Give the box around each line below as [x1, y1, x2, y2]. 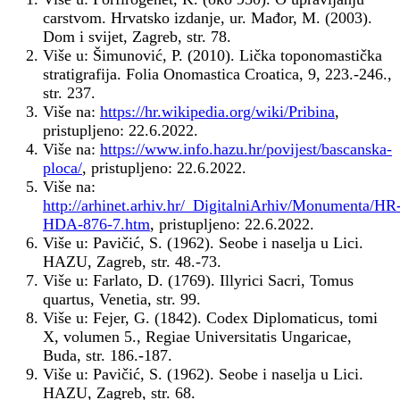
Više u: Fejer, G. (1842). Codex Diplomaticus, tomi [43, 309, 378, 328]
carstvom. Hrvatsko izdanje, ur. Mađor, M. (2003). [43, 9, 372, 28]
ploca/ [43, 159, 82, 178]
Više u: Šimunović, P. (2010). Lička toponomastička [43, 46, 382, 65]
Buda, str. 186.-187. [43, 346, 172, 365]
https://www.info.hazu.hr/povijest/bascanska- [100, 140, 392, 159]
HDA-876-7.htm [43, 215, 150, 234]
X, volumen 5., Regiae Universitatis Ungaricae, [43, 328, 352, 346]
